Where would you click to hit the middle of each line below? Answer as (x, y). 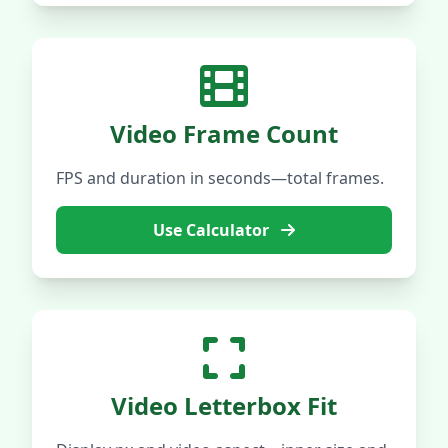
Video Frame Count (224, 133)
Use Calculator (213, 230)
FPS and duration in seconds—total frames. (220, 178)
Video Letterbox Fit (224, 405)
